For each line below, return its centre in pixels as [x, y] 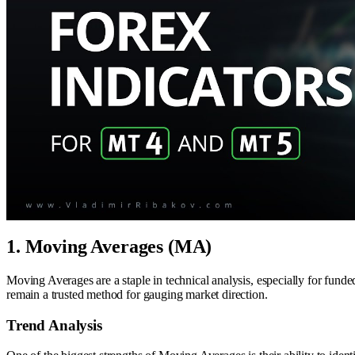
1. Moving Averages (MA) [109, 246]
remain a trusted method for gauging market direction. [137, 294]
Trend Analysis [54, 325]
